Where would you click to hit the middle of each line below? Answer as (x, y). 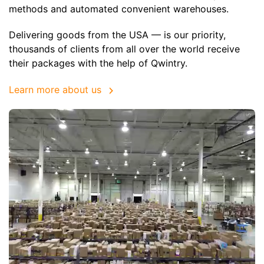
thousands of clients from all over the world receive (124, 49)
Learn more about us (55, 90)
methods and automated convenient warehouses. (119, 9)
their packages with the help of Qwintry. (98, 63)
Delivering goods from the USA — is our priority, (117, 35)
